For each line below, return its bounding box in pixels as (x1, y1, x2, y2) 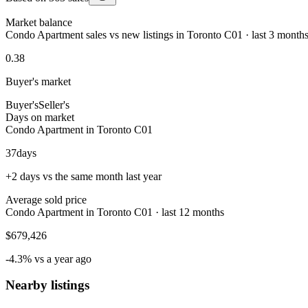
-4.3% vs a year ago (5, 252, 91, 265)
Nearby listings (5, 278, 89, 293)
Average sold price (5, 193, 87, 206)
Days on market (5, 111, 74, 123)
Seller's (38, 98, 69, 111)
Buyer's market (5, 75, 71, 87)
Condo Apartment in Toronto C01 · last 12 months (5, 206, 224, 218)
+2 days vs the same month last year (5, 170, 162, 182)
